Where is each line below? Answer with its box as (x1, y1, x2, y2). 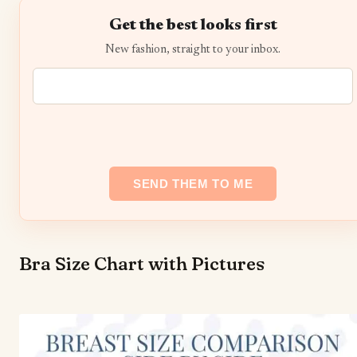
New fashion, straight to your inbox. (105, 44, 281, 57)
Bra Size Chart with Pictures (19, 251, 265, 275)
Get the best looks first (108, 18, 277, 34)
